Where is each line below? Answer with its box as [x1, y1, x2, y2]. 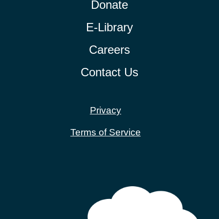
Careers [88, 43, 130, 56]
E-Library [86, 20, 133, 34]
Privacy [89, 104, 121, 115]
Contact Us [80, 65, 138, 79]
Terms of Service [70, 126, 141, 137]
